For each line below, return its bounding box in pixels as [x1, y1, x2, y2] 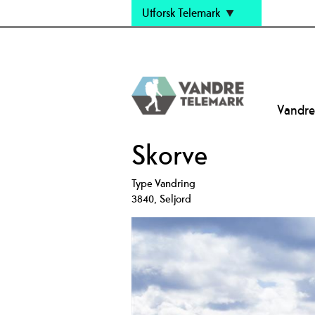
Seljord [160, 191, 191, 206]
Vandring [155, 176, 195, 191]
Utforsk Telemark [142, 5, 220, 20]
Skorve [131, 136, 207, 173]
